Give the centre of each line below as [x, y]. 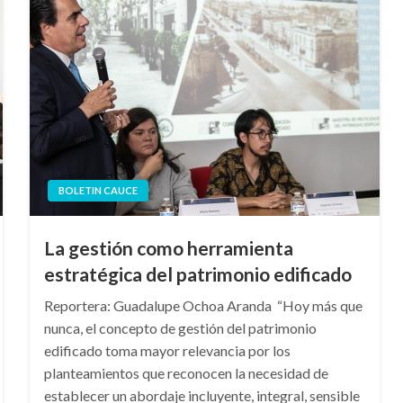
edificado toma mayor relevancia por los [167, 350]
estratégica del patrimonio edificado [197, 273]
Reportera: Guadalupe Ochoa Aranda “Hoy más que [203, 305]
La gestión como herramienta [168, 247]
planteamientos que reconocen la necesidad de [186, 372]
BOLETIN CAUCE [98, 190]
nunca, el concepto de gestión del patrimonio [180, 327]
